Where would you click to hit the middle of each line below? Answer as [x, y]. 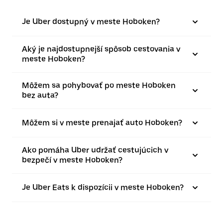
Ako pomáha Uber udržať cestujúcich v [95, 150]
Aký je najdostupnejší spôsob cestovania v [101, 49]
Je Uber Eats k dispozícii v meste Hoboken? [103, 187]
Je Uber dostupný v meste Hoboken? [91, 22]
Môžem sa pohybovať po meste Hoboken [99, 85]
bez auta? [40, 95]
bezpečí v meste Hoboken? [72, 160]
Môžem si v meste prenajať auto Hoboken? [102, 123]
